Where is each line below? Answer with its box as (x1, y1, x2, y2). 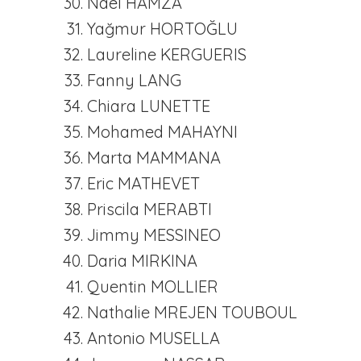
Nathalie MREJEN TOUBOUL (87, 302, 297, 322)
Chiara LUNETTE (87, 96, 210, 116)
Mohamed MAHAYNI (87, 122, 238, 142)
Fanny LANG (87, 70, 181, 90)
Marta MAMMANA (87, 147, 221, 168)
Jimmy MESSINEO (87, 225, 221, 245)
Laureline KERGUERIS (87, 44, 247, 64)
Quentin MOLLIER (87, 276, 218, 297)
